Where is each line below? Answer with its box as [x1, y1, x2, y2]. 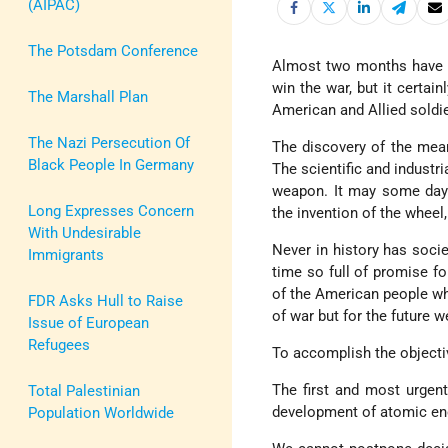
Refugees [28, 335, 90, 354]
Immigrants [28, 245, 104, 264]
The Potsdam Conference [28, 41, 198, 60]
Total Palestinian [28, 381, 140, 400]
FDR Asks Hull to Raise [28, 291, 183, 310]
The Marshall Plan [28, 87, 148, 106]
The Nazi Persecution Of [28, 133, 190, 152]
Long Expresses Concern [28, 201, 194, 220]
